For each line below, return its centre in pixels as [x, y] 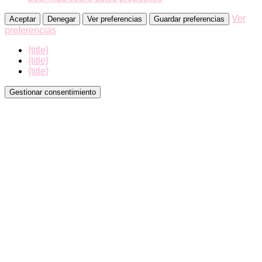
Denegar [61, 19]
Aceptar [23, 19]
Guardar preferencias [189, 19]
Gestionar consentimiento [53, 92]
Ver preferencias [115, 19]
